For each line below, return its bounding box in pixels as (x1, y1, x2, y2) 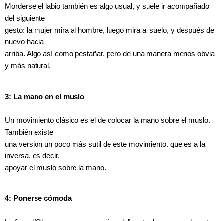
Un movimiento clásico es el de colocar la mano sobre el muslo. (5, 116, 210, 124)
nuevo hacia (5, 38, 44, 46)
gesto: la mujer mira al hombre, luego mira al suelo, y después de (5, 26, 214, 35)
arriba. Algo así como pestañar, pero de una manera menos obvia (5, 50, 215, 58)
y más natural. (5, 62, 51, 70)
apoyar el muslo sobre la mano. (5, 163, 106, 172)
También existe (5, 128, 53, 136)
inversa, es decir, (5, 151, 60, 160)
